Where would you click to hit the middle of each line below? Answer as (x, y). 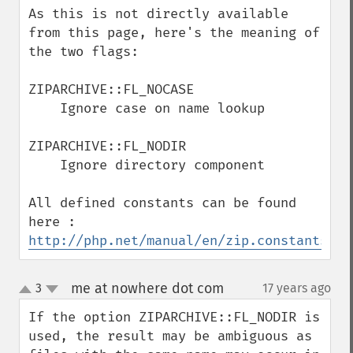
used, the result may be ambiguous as (170, 336)
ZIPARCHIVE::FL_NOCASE (111, 89)
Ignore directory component (44, 165)
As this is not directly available (158, 14)
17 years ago (297, 288)
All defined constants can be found (162, 203)
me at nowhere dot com (147, 288)
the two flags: (84, 52)
